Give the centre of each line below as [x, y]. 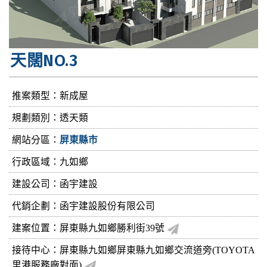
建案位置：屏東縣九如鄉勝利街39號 [89, 228]
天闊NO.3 [44, 60]
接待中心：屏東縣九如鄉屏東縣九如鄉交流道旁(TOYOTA [133, 250]
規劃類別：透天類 [50, 117]
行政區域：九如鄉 [50, 162]
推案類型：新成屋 [50, 95]
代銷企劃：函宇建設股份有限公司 [83, 206]
